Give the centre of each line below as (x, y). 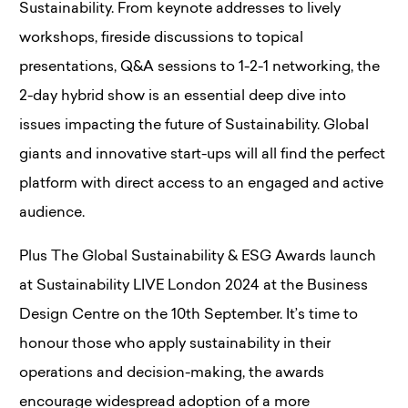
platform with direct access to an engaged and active (201, 184)
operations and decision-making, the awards (172, 373)
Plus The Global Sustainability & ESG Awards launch (198, 257)
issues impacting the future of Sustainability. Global (194, 126)
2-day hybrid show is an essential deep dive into (183, 97)
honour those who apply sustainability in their (175, 344)
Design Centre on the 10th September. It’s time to (189, 315)
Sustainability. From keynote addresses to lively (180, 9)
